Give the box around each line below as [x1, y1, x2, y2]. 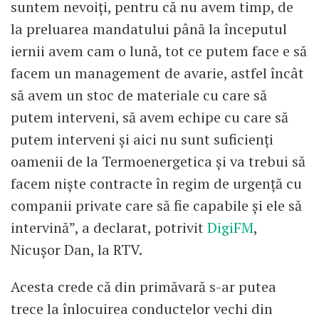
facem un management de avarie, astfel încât [11, 63, 304, 83]
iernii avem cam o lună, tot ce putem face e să [11, 41, 307, 61]
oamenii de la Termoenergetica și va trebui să [11, 151, 305, 171]
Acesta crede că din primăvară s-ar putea [11, 276, 276, 296]
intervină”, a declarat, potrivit [11, 217, 204, 237]
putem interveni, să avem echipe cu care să [11, 107, 288, 127]
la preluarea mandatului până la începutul [11, 19, 287, 38]
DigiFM [204, 217, 253, 237]
